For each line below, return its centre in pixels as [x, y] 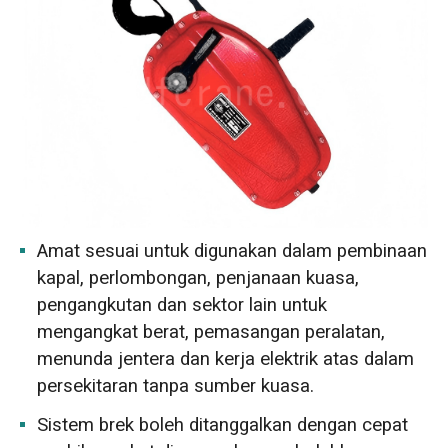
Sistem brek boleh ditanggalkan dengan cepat [223, 425]
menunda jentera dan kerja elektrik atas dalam [226, 358]
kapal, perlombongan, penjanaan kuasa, [198, 277]
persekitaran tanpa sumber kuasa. [176, 385]
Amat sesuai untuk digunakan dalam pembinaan [232, 250]
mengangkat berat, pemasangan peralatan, [211, 331]
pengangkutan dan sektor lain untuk [182, 304]
